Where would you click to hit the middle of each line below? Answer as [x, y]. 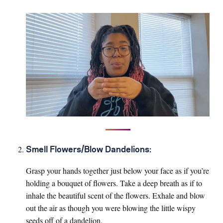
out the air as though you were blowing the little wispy [111, 208]
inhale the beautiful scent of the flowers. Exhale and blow [115, 195]
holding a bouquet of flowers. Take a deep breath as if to [114, 183]
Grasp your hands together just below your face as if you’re [117, 170]
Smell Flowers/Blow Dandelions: [89, 150]
